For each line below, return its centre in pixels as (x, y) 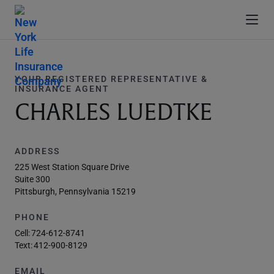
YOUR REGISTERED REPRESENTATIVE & (111, 79)
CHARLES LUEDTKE (113, 113)
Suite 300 (32, 179)
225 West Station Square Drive (72, 167)
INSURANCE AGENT (62, 88)
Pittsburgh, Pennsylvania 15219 (75, 191)
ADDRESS (37, 151)
